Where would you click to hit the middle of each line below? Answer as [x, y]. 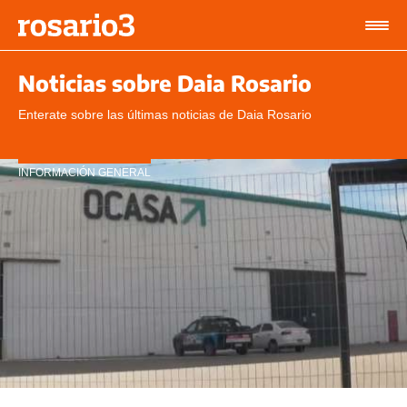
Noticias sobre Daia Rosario [165, 83]
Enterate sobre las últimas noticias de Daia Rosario [165, 114]
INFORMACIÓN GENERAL [84, 173]
